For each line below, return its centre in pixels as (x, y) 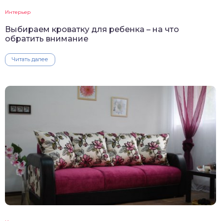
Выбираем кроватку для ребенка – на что (92, 30)
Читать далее (30, 59)
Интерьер (18, 12)
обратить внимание (47, 39)
